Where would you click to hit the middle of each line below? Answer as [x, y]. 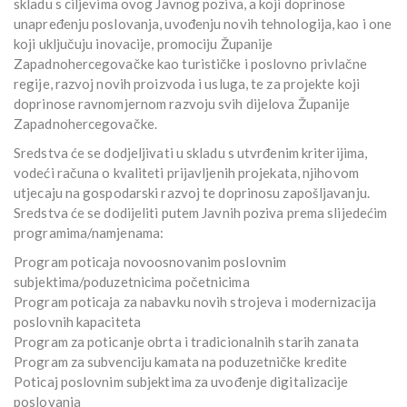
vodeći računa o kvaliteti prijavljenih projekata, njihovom [186, 173]
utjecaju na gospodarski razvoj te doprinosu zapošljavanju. [192, 193]
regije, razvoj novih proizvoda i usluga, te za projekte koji [187, 84]
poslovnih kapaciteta [77, 322]
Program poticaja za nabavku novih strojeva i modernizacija [195, 302]
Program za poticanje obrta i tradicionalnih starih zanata [186, 342]
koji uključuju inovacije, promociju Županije [144, 44]
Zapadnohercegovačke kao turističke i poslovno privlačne [191, 64]
